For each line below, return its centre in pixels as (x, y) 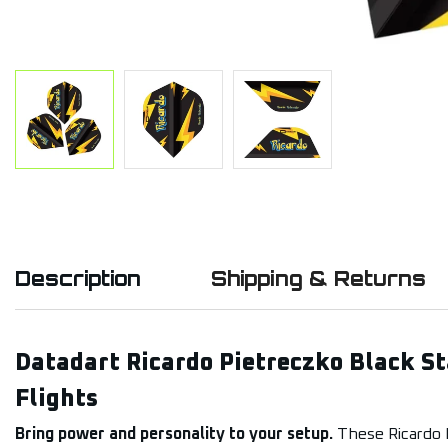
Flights (56, 399)
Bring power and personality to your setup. (174, 434)
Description (78, 278)
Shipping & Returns (318, 278)
